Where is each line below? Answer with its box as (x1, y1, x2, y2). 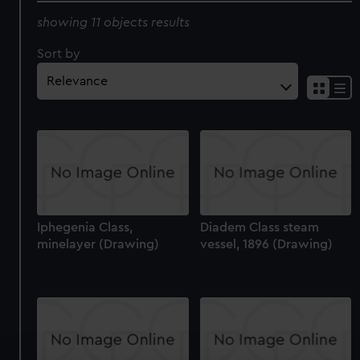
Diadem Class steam (199, 221, 319, 235)
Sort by (37, 47, 81, 60)
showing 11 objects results (37, 15, 190, 29)
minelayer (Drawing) (37, 238, 160, 252)
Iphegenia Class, (37, 221, 133, 235)
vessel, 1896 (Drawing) (199, 238, 333, 252)
